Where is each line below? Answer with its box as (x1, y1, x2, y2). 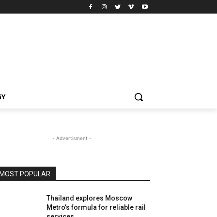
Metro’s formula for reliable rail (46, 203, 146, 211)
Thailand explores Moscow (46, 194, 133, 202)
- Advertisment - (52, 135, 92, 141)
